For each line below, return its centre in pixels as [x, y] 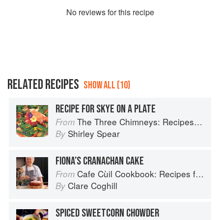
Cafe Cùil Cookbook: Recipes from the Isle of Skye [136, 174]
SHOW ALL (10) [107, 85]
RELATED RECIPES [43, 85]
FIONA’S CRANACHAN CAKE [100, 161]
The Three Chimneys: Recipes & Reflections [136, 122]
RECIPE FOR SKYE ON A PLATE [106, 109]
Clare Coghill [93, 186]
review [90, 12]
